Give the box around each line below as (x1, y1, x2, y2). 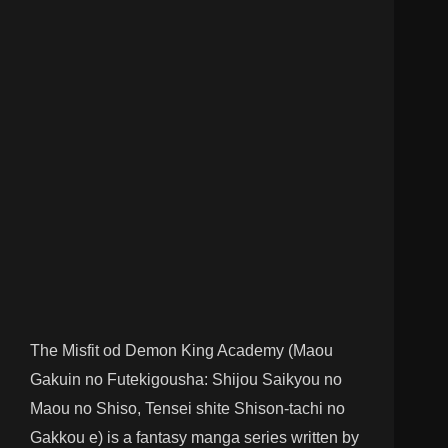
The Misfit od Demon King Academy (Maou (30, 341, 333, 359)
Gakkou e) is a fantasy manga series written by (30, 428, 359, 446)
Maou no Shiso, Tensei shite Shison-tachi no (30, 399, 345, 417)
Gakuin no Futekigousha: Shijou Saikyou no (30, 370, 342, 388)
